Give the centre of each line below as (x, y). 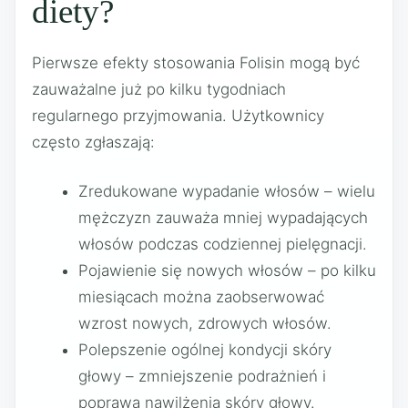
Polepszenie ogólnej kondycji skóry (205, 350)
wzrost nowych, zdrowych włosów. (205, 323)
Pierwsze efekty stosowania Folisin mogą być (196, 62)
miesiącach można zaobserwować (201, 297)
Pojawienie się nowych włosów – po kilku (227, 270)
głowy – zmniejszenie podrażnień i (202, 376)
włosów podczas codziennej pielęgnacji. (223, 244)
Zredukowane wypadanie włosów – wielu (227, 191)
